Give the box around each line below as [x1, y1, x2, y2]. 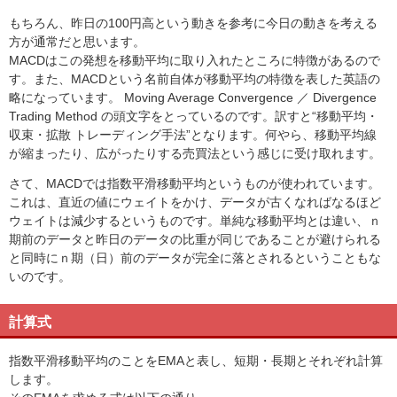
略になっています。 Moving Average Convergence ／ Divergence [9, 90, 377, 105]
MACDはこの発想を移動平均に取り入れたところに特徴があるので [9, 53, 380, 67]
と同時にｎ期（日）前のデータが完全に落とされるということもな [9, 251, 381, 265]
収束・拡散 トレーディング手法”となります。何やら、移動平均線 [9, 128, 377, 142]
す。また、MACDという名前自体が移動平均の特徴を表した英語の [9, 72, 380, 86]
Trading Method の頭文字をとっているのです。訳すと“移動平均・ [9, 109, 378, 123]
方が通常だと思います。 [9, 35, 145, 49]
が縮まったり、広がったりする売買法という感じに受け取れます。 [9, 146, 381, 160]
